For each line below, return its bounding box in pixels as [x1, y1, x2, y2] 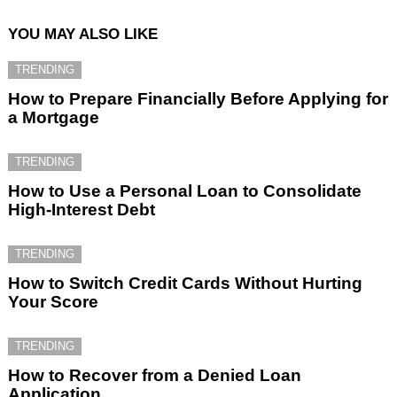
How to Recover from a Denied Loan [8, 365, 301, 385]
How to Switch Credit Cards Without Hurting [8, 273, 362, 292]
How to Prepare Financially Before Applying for [8, 89, 388, 108]
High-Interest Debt [8, 199, 155, 219]
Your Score [8, 292, 98, 311]
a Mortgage [8, 107, 99, 127]
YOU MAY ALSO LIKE [8, 25, 158, 43]
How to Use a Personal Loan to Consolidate [8, 181, 362, 200]
